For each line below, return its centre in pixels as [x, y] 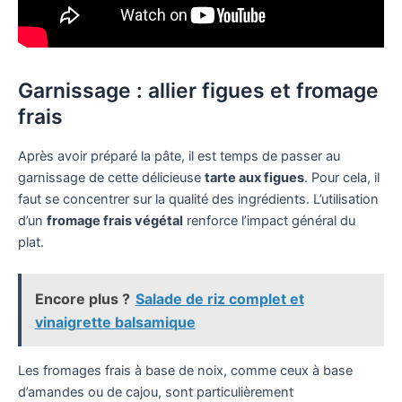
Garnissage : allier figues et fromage [198, 90]
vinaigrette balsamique [115, 322]
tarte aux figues [254, 177]
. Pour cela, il [342, 177]
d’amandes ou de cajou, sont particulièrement [156, 392]
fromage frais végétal [115, 220]
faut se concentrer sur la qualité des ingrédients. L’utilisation [198, 199]
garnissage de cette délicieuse [111, 177]
